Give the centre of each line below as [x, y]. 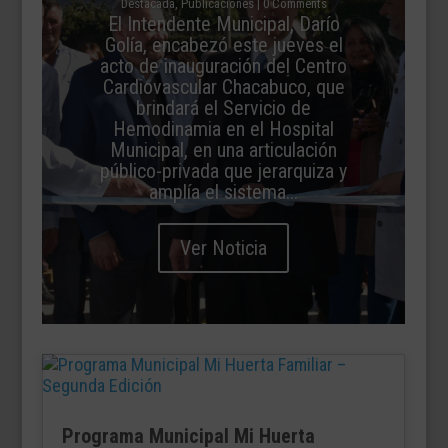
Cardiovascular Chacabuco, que [223, 86]
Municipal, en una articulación [224, 149]
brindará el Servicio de [224, 107]
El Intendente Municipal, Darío [223, 23]
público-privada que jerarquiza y [224, 170]
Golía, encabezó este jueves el [223, 44]
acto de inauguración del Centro [224, 65]
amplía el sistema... [224, 191]
